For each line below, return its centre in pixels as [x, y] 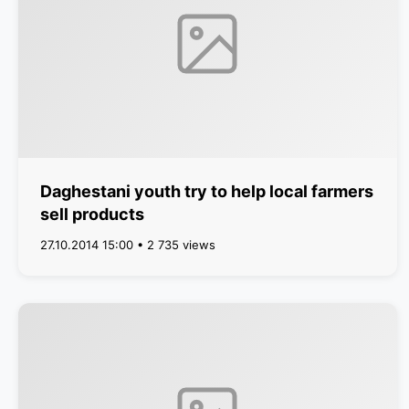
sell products [92, 214]
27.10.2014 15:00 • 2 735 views [128, 245]
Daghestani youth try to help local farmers [207, 191]
